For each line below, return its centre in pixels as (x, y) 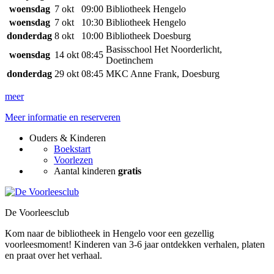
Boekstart (72, 149)
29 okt (67, 74)
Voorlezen (73, 160)
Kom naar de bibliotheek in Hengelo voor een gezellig (109, 233)
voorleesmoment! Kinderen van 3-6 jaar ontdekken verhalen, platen (135, 244)
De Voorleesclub (37, 213)
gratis (130, 171)
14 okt (67, 55)
